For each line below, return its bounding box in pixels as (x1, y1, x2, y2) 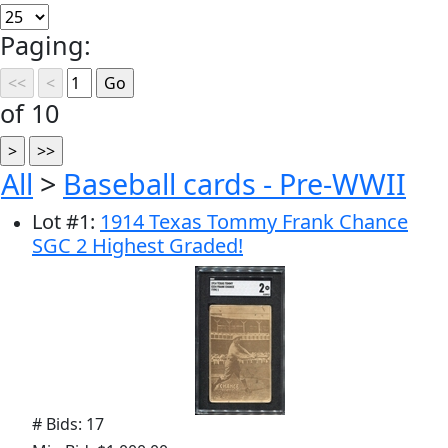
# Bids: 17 (32, 413, 104, 435)
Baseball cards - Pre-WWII (63, 164, 406, 203)
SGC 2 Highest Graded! (32, 232, 243, 259)
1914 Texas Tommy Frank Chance (100, 208, 408, 235)
